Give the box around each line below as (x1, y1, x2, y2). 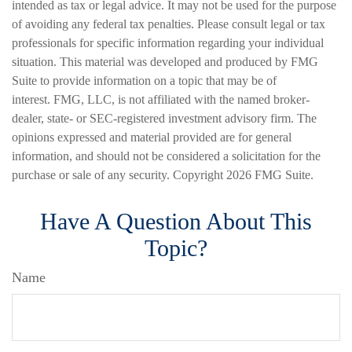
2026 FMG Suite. (226, 168, 313, 181)
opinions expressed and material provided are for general (12, 130, 291, 144)
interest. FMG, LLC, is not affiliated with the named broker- (12, 93, 310, 106)
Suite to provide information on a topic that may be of (12, 74, 277, 87)
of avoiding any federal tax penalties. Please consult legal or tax (12, 17, 325, 31)
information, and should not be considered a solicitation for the (12, 149, 321, 163)
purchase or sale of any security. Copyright (12, 168, 226, 181)
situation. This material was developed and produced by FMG (12, 55, 318, 68)
